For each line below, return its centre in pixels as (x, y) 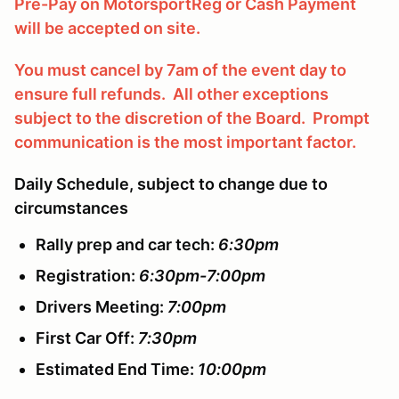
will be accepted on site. (107, 28)
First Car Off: (87, 338)
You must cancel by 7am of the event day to (180, 69)
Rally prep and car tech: (127, 244)
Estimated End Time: (117, 369)
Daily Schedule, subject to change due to (171, 183)
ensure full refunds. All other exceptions (171, 94)
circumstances (71, 208)
